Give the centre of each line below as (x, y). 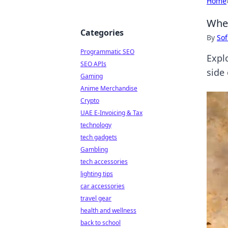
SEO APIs (93, 64)
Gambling (94, 149)
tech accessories (104, 162)
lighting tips (97, 174)
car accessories (103, 186)
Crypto (90, 101)
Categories (102, 33)
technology (96, 125)
